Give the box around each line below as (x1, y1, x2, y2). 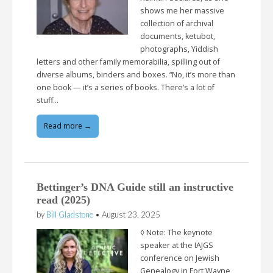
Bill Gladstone (46, 209, 93, 219)
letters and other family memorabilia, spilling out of (37, 57, 220, 68)
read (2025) (37, 193, 90, 206)
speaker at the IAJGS (140, 239, 213, 250)
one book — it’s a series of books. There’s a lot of (37, 82, 214, 93)
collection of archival (140, 18, 213, 29)
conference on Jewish (140, 252, 219, 263)
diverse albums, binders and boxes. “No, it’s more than (37, 69, 235, 80)
